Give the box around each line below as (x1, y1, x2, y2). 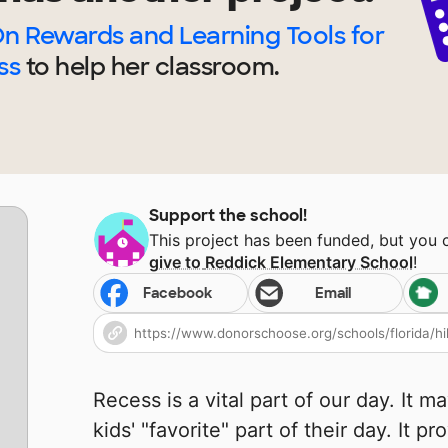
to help (20, 51, 111, 83)
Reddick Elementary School (204, 252, 413, 273)
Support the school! (148, 205, 307, 227)
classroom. (149, 51, 280, 83)
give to (148, 252, 205, 273)
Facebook (143, 284, 213, 303)
